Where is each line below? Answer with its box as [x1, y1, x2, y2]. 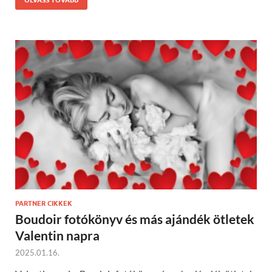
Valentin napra [15, 227, 100, 243]
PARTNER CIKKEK [15, 199, 72, 208]
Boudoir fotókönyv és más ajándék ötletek [15, 211, 254, 226]
